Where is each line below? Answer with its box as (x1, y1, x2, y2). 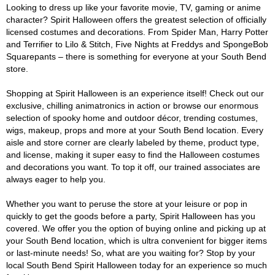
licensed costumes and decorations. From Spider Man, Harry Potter (6, 27, 268, 37)
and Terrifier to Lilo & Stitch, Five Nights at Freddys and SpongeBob (6, 39, 268, 49)
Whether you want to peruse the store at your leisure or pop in (6, 199, 247, 209)
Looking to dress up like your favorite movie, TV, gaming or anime (6, 2, 261, 12)
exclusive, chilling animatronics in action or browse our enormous (6, 101, 258, 110)
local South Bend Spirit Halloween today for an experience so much (6, 260, 267, 270)
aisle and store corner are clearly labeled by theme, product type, (6, 137, 259, 147)
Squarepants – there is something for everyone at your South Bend (6, 52, 266, 61)
